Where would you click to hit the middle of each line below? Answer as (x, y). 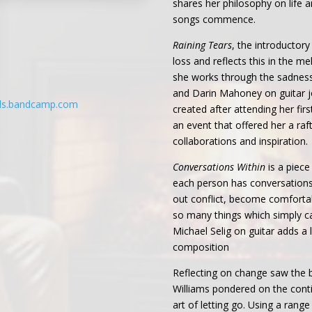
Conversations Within (219, 167)
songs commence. (214, 19)
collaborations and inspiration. (241, 141)
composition (201, 247)
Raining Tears (203, 45)
